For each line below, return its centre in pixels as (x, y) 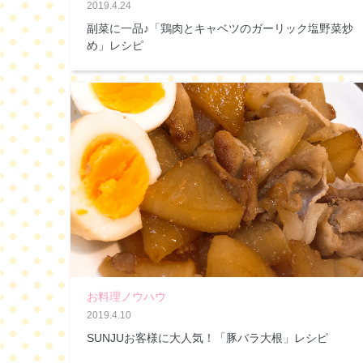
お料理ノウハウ (126, 296)
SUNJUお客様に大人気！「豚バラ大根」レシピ (207, 337)
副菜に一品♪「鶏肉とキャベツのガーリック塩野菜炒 (220, 28)
